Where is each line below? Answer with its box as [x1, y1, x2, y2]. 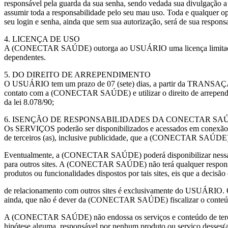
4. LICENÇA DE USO [4, 35, 80, 43]
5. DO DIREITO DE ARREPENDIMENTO [4, 70, 151, 79]
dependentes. [4, 53, 46, 62]
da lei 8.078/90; [4, 98, 54, 106]
